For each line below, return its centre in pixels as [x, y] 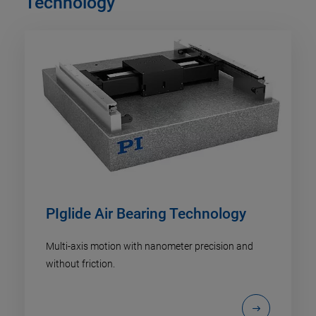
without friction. [80, 264]
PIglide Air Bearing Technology [146, 214]
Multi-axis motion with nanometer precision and [150, 247]
